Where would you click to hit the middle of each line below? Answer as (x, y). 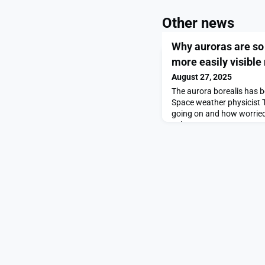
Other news (198, 23)
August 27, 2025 (202, 77)
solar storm (193, 125)
